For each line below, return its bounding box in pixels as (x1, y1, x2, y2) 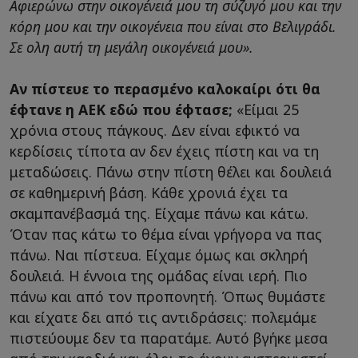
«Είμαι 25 (233, 100, 299, 120)
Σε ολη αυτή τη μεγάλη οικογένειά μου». (10, 38, 253, 58)
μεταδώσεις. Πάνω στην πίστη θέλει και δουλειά (10, 162, 332, 182)
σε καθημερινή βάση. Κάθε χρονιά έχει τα (10, 183, 288, 203)
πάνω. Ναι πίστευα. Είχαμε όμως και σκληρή (10, 245, 308, 265)
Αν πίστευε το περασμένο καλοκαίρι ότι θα (10, 79, 320, 99)
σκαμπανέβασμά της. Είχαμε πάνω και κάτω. (10, 204, 308, 224)
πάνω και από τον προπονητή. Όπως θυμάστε (10, 287, 325, 307)
